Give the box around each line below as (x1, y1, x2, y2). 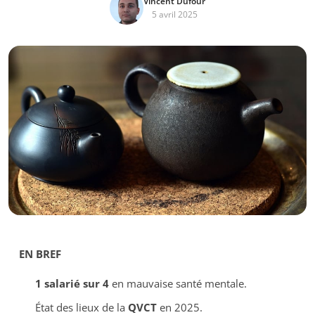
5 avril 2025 (151, 8, 198, 20)
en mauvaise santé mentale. (108, 276, 247, 290)
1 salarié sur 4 (34, 276, 109, 290)
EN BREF (19, 246, 61, 261)
